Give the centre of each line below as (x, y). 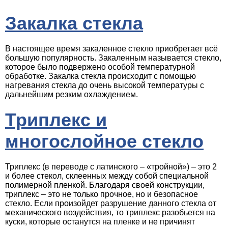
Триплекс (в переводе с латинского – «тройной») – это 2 (111, 167)
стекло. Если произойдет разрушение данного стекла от (111, 203)
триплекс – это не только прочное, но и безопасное (102, 194)
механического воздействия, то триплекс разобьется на (110, 212)
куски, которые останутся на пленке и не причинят (100, 222)
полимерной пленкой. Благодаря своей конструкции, (105, 185)
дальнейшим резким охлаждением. (72, 94)
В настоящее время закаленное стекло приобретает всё (111, 49)
